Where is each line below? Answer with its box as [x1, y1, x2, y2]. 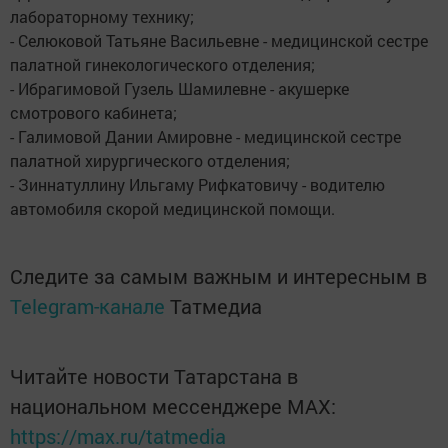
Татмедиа [170, 293, 262, 319]
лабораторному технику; [10, 6, 194, 27]
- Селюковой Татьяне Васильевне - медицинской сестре [10, 30, 428, 51]
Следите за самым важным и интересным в [10, 263, 427, 289]
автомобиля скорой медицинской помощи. [10, 198, 335, 219]
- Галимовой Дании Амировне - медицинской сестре [10, 126, 401, 147]
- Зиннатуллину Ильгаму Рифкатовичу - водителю [10, 174, 385, 195]
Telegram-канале [10, 293, 165, 319]
